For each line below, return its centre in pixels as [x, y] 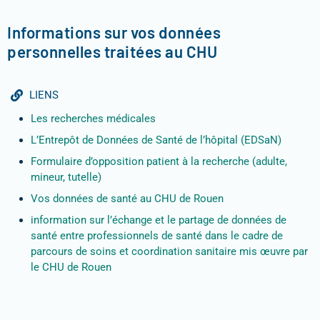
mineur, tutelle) [66, 177]
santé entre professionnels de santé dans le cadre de [157, 236]
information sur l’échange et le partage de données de [159, 220]
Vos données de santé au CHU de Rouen [127, 199]
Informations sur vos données [114, 32]
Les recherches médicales [93, 119]
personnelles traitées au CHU [112, 52]
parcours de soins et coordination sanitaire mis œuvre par [169, 252]
